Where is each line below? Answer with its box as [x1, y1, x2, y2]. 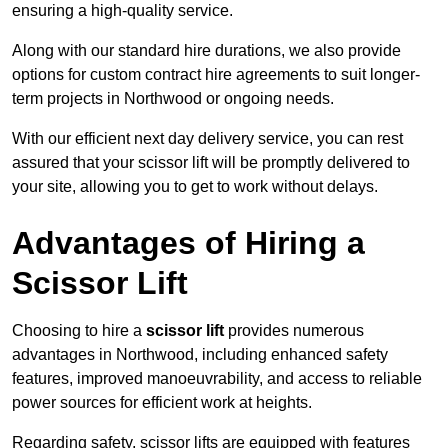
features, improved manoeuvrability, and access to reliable [12, 370, 422, 388]
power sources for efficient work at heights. [12, 394, 312, 412]
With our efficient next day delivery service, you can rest [12, 130, 403, 148]
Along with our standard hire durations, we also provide [12, 42, 401, 60]
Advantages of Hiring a [12, 225, 365, 262]
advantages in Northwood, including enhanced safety [12, 346, 388, 364]
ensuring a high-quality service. [12, 2, 233, 20]
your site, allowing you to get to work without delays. [12, 178, 378, 196]
